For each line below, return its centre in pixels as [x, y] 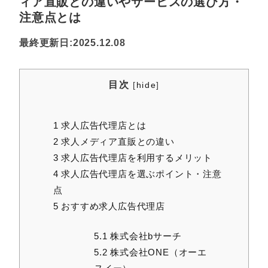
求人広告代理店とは [102, 126]
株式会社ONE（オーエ [157, 252]
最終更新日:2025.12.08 [72, 43]
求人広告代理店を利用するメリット [135, 158]
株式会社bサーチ [144, 236]
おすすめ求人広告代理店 [112, 206]
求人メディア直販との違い [116, 142]
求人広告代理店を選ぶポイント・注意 [140, 174]
